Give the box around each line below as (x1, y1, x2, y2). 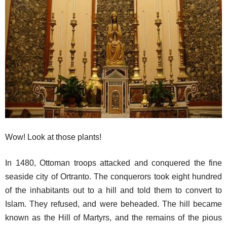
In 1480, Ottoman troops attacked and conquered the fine (5, 159, 222, 167)
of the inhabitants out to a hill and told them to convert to (5, 186, 222, 195)
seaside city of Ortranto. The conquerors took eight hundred (5, 172, 222, 181)
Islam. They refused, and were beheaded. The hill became (5, 200, 222, 208)
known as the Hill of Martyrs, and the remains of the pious (5, 213, 222, 222)
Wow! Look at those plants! (5, 133, 101, 141)
